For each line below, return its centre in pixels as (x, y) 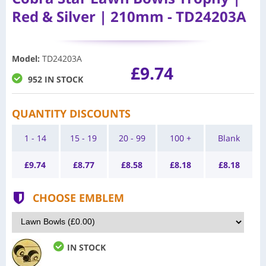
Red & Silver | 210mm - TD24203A (129, 16)
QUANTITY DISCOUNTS (71, 113)
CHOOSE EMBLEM (78, 197)
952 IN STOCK (56, 79)
